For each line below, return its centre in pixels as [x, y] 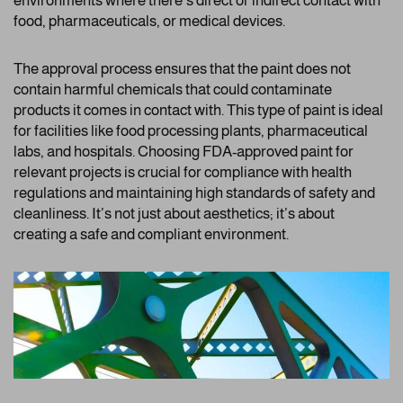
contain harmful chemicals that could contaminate [173, 89]
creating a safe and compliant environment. [151, 234]
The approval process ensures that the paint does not [182, 68]
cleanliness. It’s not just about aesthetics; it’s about [174, 213]
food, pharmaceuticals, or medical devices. [149, 21]
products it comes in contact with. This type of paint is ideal [198, 110]
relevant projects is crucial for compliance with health [183, 172]
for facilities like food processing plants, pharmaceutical [191, 130]
